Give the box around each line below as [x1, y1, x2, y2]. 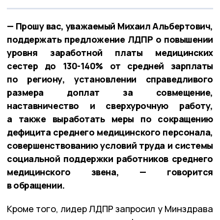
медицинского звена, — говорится [7, 165, 213, 178]
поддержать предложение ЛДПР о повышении [7, 33, 213, 45]
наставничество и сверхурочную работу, [7, 99, 213, 111]
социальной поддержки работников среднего [7, 152, 213, 165]
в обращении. [7, 179, 65, 191]
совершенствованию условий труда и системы [7, 139, 213, 151]
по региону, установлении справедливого [7, 73, 213, 85]
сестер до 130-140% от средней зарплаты [7, 59, 213, 72]
